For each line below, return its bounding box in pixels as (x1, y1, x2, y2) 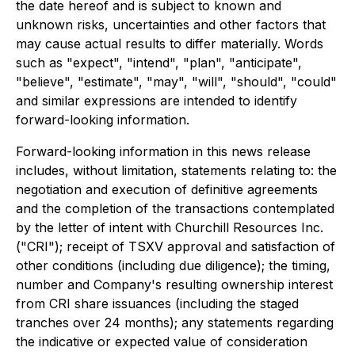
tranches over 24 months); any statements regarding (16, 315, 334, 330)
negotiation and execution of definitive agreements (16, 181, 318, 197)
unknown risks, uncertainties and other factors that (16, 17, 326, 32)
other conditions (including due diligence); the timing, (16, 258, 330, 273)
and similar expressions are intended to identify (16, 93, 297, 109)
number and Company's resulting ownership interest (16, 277, 333, 292)
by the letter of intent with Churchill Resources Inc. (16, 219, 323, 235)
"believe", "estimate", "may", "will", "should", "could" (16, 74, 337, 90)
